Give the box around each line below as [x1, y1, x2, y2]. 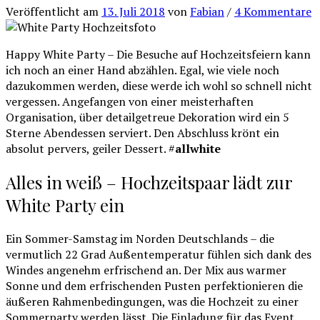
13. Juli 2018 [101, 3, 165, 19]
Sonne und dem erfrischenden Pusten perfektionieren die [6, 277, 303, 294]
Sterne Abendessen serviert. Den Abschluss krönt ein [6, 124, 279, 141]
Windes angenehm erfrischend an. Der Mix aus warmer [6, 261, 286, 278]
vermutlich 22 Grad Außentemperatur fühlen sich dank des [6, 246, 311, 262]
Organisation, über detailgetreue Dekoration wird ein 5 [6, 109, 289, 125]
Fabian [190, 3, 224, 19]
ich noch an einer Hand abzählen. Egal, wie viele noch [6, 61, 279, 78]
